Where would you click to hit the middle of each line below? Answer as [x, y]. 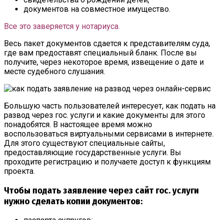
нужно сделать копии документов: [73, 201]
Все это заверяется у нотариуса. [62, 26]
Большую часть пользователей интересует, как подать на [110, 106]
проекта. [19, 171]
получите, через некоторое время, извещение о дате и [104, 62]
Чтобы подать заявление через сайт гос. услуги [101, 190]
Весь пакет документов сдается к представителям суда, [107, 43]
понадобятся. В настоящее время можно [78, 124]
